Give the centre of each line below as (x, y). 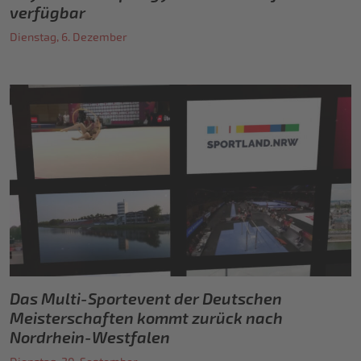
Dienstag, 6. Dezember (68, 37)
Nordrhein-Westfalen (90, 338)
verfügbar (48, 12)
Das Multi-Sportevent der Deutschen (146, 299)
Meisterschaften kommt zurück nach (146, 319)
